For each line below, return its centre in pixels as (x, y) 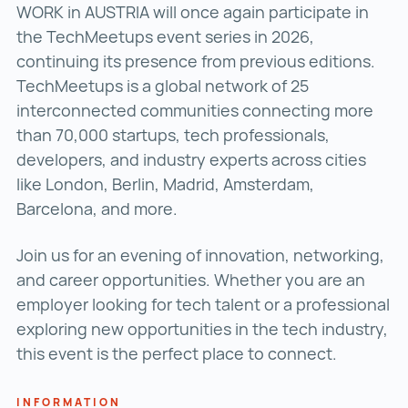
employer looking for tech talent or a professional (203, 304)
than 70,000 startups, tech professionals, (173, 135)
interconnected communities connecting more (195, 110)
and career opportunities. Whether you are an (191, 280)
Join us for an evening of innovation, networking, (200, 255)
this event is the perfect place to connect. (177, 353)
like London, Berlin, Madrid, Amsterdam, (165, 184)
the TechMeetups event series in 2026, (165, 36)
